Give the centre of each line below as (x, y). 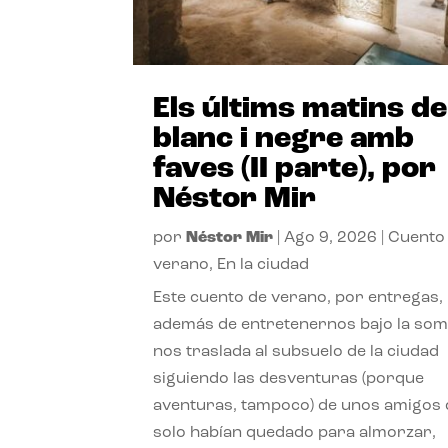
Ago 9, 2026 (331, 237)
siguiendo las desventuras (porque (289, 378)
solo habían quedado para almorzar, (295, 432)
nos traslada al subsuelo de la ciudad (296, 351)
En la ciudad (263, 264)
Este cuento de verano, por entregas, (298, 297)
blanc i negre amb (284, 139)
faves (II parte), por (295, 169)
